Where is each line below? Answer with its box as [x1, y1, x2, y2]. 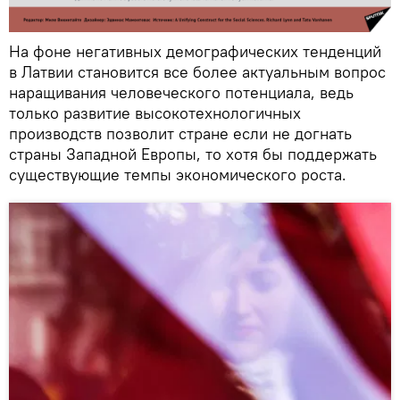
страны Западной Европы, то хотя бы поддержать [9, 143, 377, 164]
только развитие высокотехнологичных [9, 102, 301, 123]
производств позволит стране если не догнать [9, 122, 352, 144]
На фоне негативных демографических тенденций [9, 40, 381, 62]
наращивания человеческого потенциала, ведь [9, 81, 354, 103]
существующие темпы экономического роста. [9, 163, 346, 185]
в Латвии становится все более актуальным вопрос [9, 61, 386, 82]
